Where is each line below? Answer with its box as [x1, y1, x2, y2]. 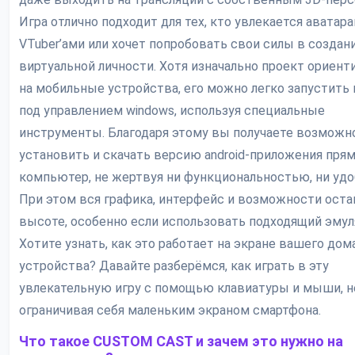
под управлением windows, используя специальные [19, 103, 325, 119]
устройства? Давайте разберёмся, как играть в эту [19, 258, 329, 274]
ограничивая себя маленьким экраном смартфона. [19, 303, 321, 319]
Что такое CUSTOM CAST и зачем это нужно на [19, 333, 343, 350]
